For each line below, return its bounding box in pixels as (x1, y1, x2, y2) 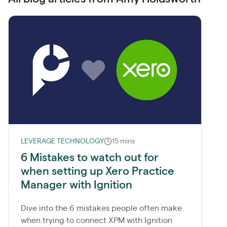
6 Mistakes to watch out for (21, 152, 159, 163)
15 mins (112, 137, 135, 145)
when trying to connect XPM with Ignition (21, 216, 172, 224)
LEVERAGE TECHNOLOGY (21, 137, 104, 145)
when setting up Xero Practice (21, 165, 174, 177)
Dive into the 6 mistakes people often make (21, 204, 182, 212)
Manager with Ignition (21, 179, 132, 191)
